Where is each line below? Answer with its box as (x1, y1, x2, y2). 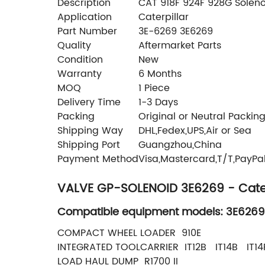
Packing (57, 108, 95, 124)
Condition (57, 51, 103, 67)
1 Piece (138, 80, 170, 96)
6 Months (138, 66, 182, 82)
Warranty (57, 66, 102, 82)
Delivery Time (57, 94, 121, 110)
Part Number (57, 23, 117, 39)
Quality (57, 37, 91, 53)
